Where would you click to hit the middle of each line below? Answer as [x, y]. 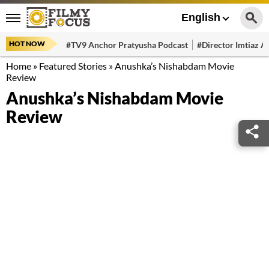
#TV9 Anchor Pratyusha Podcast [127, 44]
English [201, 17]
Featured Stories [73, 66]
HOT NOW [27, 44]
